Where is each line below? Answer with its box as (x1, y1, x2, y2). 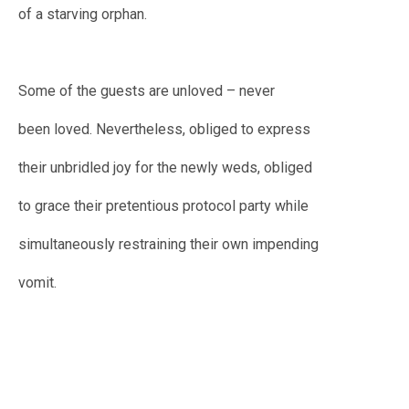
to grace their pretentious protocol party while (18, 197, 309, 215)
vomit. (18, 274, 57, 292)
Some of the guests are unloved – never (18, 82, 275, 100)
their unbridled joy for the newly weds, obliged (18, 159, 312, 177)
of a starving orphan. (18, 5, 147, 24)
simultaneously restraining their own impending (18, 236, 319, 254)
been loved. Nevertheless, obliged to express (18, 121, 310, 139)
